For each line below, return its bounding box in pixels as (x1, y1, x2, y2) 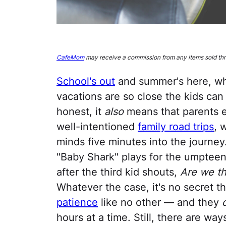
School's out (56, 75, 115, 88)
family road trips (138, 121, 214, 133)
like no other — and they (98, 196, 222, 209)
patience (56, 196, 98, 209)
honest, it (56, 105, 104, 118)
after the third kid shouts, (56, 166, 180, 179)
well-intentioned (56, 121, 138, 133)
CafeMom (56, 53, 84, 62)
